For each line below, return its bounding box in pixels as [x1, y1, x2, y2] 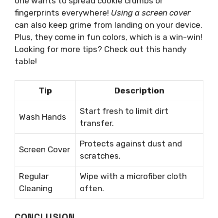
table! [15, 56, 37, 67]
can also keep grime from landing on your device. [15, 20, 202, 30]
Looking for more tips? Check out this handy [15, 44, 186, 54]
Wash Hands [19, 111, 66, 122]
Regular [19, 171, 49, 181]
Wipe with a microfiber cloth [80, 171, 187, 181]
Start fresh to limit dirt [80, 106, 168, 116]
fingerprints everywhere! [15, 8, 111, 18]
